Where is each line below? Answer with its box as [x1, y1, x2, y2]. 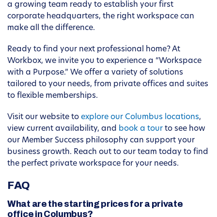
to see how [163, 125, 205, 133]
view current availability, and [7, 125, 119, 133]
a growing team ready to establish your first [7, 1, 173, 9]
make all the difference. [7, 24, 95, 32]
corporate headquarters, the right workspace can [7, 13, 194, 21]
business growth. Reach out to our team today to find [7, 148, 208, 156]
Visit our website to [7, 113, 81, 122]
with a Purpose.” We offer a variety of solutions [7, 69, 183, 77]
